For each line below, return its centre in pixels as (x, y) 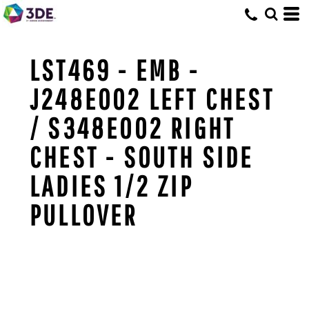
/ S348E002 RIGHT (133, 128)
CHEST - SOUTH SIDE (142, 157)
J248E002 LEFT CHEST (152, 99)
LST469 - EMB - (114, 70)
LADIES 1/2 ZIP (111, 186)
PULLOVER (84, 215)
